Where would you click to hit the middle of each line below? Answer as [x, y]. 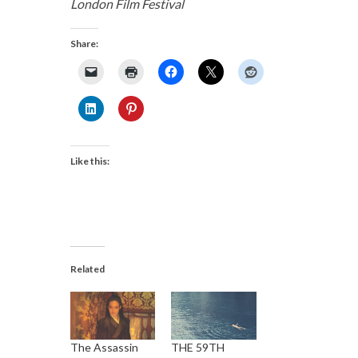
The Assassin [104, 348]
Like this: [89, 161]
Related [87, 268]
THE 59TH [198, 348]
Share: [84, 43]
